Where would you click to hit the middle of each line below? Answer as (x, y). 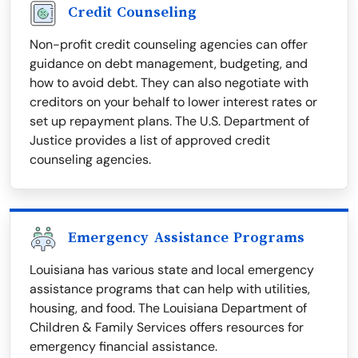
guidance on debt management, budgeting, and (169, 64)
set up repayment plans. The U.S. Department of (169, 121)
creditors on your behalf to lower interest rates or (173, 102)
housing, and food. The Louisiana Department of (168, 308)
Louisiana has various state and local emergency (172, 270)
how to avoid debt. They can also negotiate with (169, 83)
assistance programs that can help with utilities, (170, 289)
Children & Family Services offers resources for (167, 328)
